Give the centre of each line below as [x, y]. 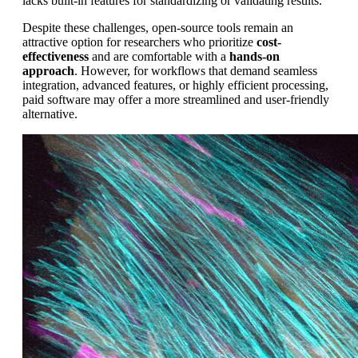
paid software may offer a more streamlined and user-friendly [176, 100]
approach [48, 71]
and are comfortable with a [159, 57]
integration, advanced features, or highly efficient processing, [175, 86]
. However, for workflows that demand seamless [196, 71]
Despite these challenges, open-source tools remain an [158, 28]
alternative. [50, 114]
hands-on [255, 57]
